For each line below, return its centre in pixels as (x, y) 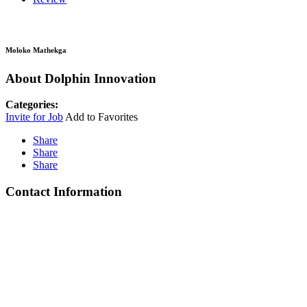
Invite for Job (34, 117)
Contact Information (64, 192)
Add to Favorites (101, 117)
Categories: (32, 105)
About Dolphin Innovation (81, 78)
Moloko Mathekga (36, 50)
